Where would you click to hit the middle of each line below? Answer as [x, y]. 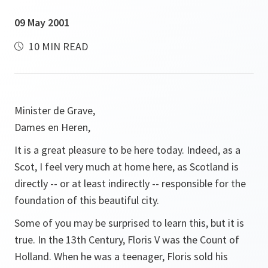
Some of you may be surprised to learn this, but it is [129, 223]
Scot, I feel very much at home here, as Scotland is [127, 167]
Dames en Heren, [52, 127]
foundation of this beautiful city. [87, 200]
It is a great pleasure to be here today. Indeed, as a [127, 150]
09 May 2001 [42, 22]
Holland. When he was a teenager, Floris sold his [121, 256]
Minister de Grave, [55, 110]
